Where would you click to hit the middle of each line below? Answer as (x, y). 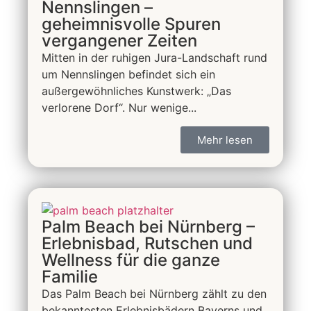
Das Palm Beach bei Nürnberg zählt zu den (154, 293)
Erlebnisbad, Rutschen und (147, 243)
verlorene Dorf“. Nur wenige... (119, 108)
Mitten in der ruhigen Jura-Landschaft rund (154, 58)
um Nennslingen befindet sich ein (128, 75)
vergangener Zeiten (119, 41)
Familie (70, 276)
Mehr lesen (225, 140)
